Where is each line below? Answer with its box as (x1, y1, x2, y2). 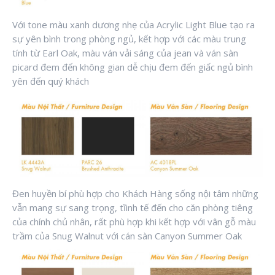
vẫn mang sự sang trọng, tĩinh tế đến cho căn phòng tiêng (12, 201, 253, 214)
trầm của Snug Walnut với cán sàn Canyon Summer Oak (12, 229, 242, 242)
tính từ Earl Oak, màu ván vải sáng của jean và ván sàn (12, 46, 238, 59)
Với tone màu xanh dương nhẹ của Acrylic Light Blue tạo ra (12, 18, 255, 31)
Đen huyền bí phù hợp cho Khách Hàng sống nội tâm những (12, 187, 258, 199)
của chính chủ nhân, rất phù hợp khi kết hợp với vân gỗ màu (12, 215, 256, 228)
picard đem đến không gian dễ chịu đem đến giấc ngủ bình (12, 60, 253, 73)
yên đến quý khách (12, 74, 89, 87)
